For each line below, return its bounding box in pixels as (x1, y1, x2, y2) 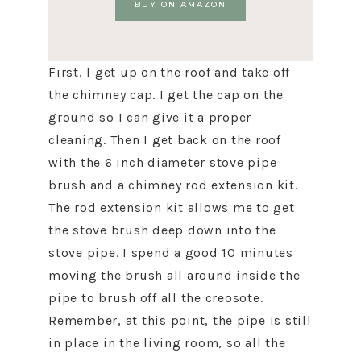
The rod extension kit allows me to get (48, 200, 295, 215)
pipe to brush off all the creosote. (48, 290, 263, 305)
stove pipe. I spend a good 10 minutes (48, 245, 293, 260)
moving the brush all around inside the (48, 268, 301, 283)
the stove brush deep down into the (48, 222, 276, 238)
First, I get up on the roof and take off (48, 64, 290, 80)
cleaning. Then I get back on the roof (48, 132, 281, 147)
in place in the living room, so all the (48, 335, 286, 351)
